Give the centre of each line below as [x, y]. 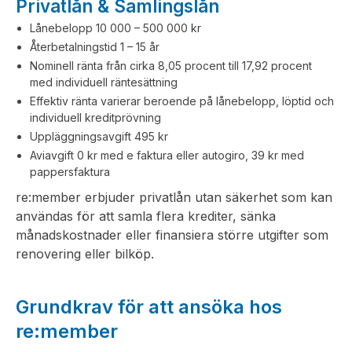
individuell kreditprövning [95, 117]
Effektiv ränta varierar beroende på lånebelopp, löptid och [182, 101]
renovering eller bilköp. [85, 254]
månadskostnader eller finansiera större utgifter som [172, 235]
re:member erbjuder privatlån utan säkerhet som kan [174, 197]
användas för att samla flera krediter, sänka [146, 216]
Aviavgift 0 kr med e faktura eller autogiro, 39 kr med [167, 155]
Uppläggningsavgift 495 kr [99, 136]
